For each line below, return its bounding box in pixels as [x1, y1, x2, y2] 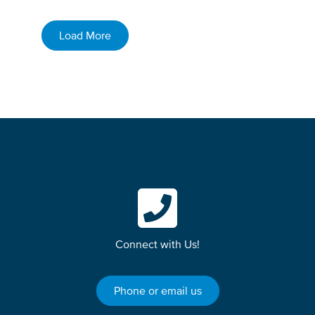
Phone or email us [113, 283, 202, 297]
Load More [59, 28, 112, 41]
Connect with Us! [115, 237, 200, 250]
